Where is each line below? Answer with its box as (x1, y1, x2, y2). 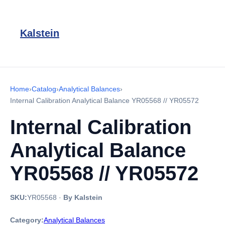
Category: (10, 216, 44, 224)
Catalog (32, 85, 56, 93)
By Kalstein (63, 193, 102, 201)
